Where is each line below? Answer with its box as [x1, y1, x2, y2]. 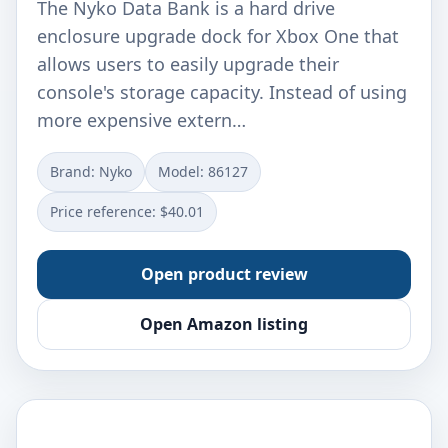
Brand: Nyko [50, 162, 132, 181]
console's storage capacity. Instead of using [37, 80, 407, 104]
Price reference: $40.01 [50, 202, 204, 221]
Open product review [140, 263, 308, 285]
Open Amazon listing [140, 313, 308, 335]
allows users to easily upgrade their [37, 52, 339, 76]
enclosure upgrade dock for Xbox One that [37, 24, 399, 48]
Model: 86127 [158, 162, 248, 181]
